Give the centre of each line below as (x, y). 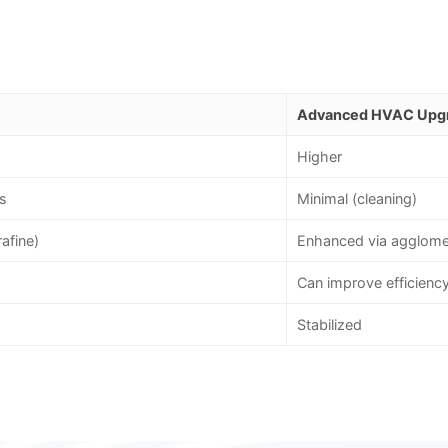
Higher (319, 157)
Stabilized (329, 325)
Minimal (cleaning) (357, 199)
